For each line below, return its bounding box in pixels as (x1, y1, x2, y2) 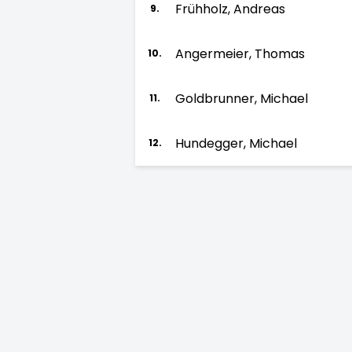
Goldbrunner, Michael (175, 90, 308, 108)
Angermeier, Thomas (175, 45, 305, 63)
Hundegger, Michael (175, 134, 297, 152)
